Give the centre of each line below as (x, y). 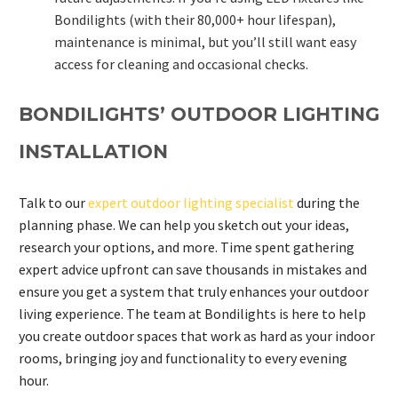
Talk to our (53, 203)
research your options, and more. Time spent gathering (187, 247)
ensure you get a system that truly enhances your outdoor (194, 292)
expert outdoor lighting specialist (191, 203)
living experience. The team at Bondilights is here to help (192, 314)
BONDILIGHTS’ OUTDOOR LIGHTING (199, 115)
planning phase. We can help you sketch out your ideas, (184, 225)
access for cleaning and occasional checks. (181, 64)
